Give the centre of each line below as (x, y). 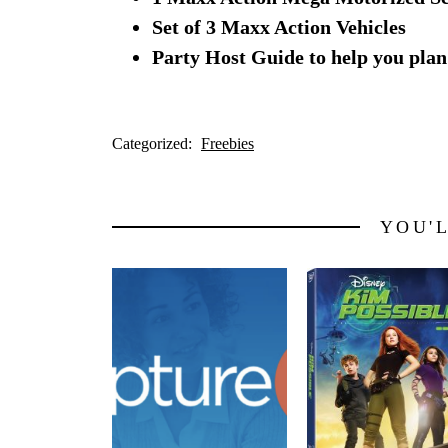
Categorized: (154, 143)
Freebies (227, 143)
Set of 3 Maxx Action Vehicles (279, 26)
